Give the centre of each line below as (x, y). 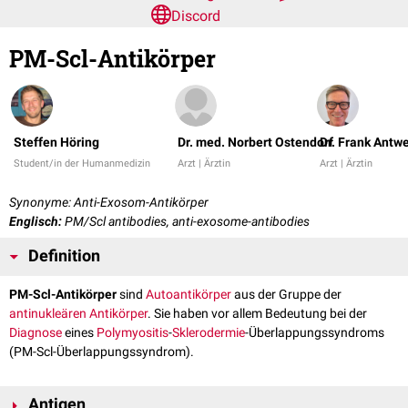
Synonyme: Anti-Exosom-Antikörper (109, 203)
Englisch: (36, 222)
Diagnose (36, 333)
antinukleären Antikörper (78, 314)
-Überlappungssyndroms (315, 333)
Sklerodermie (209, 333)
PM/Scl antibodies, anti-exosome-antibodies (186, 222)
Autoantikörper (189, 295)
